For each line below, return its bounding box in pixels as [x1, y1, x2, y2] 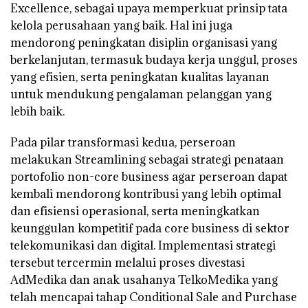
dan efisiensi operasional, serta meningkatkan [10, 203, 260, 219]
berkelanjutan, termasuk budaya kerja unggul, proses [10, 52, 298, 68]
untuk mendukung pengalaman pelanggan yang [10, 87, 272, 102]
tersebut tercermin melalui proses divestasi [10, 255, 245, 271]
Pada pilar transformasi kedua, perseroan [10, 135, 236, 151]
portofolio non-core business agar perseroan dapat [10, 169, 287, 185]
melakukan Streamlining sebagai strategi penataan [10, 152, 284, 168]
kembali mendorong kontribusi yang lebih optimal [10, 186, 281, 202]
